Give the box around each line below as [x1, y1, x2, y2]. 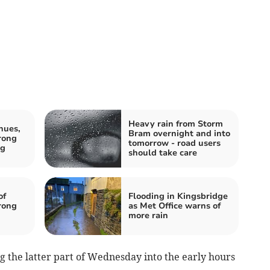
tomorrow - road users [128, 137, 221, 149]
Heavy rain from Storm [128, 118, 223, 130]
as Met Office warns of [128, 199, 221, 212]
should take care [128, 146, 197, 159]
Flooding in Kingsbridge [128, 190, 228, 202]
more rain [128, 209, 168, 221]
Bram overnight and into [128, 127, 230, 139]
